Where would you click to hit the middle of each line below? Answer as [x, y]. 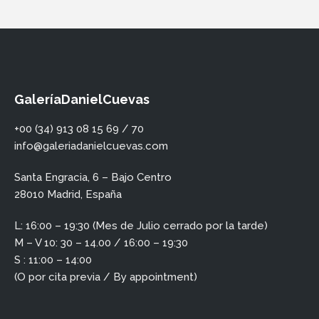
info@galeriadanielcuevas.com [91, 146]
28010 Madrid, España [68, 194]
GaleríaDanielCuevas [82, 99]
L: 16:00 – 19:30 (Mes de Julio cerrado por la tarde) [141, 225]
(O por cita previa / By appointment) [106, 277]
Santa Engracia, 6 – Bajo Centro [93, 177]
